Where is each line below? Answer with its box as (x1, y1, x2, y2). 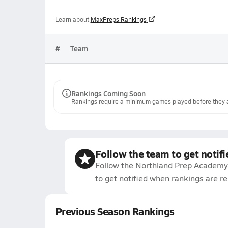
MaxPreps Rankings (90, 15, 147, 23)
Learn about (55, 15, 89, 23)
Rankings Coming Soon (71, 88, 146, 98)
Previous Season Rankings (55, 204, 175, 218)
